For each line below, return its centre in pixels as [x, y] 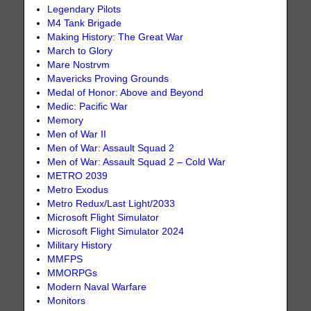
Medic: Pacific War [88, 106]
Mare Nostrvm [79, 65]
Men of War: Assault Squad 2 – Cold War [137, 162]
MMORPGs [73, 273]
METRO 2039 [78, 176]
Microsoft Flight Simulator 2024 [116, 231]
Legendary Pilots [84, 9]
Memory [66, 120]
